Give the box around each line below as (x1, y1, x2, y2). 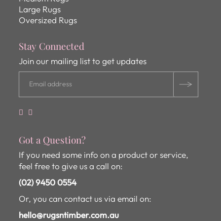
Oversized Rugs (19, 14, 77, 25)
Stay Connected (19, 39, 85, 52)
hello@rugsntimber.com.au (19, 209, 119, 220)
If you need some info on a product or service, (19, 149, 189, 160)
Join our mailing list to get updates (19, 55, 147, 66)
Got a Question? (19, 133, 86, 146)
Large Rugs (19, 3, 61, 14)
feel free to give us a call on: (19, 160, 123, 171)
